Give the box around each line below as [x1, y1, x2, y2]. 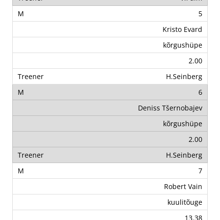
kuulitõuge [167, 197, 202, 207]
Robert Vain [164, 182, 202, 192]
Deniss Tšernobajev [138, 103, 202, 113]
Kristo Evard [163, 25, 202, 34]
